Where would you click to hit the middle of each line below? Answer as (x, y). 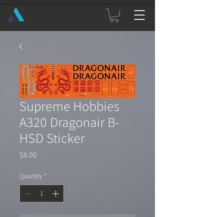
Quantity (31, 176)
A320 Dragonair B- (69, 122)
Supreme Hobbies (69, 106)
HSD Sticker (52, 138)
